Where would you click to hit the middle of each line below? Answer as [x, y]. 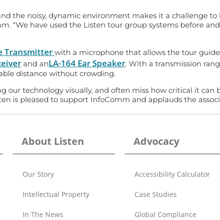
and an [35, 63]
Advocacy [156, 141]
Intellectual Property [56, 194]
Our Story [38, 174]
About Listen [53, 141]
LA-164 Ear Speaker [87, 63]
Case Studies [156, 194]
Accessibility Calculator [172, 174]
